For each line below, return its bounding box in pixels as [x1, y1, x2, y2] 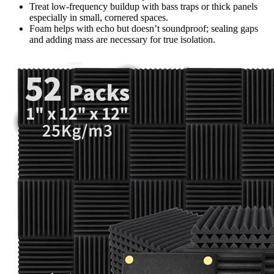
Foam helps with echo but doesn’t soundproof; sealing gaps [29, 23, 258, 34]
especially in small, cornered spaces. [29, 12, 168, 23]
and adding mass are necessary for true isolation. [29, 34, 215, 45]
